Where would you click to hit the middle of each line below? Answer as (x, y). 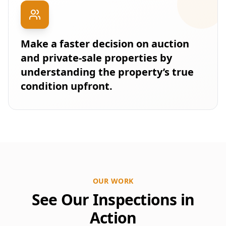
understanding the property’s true (107, 72)
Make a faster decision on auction (105, 44)
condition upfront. (67, 86)
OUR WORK (113, 181)
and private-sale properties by (96, 58)
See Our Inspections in (113, 200)
